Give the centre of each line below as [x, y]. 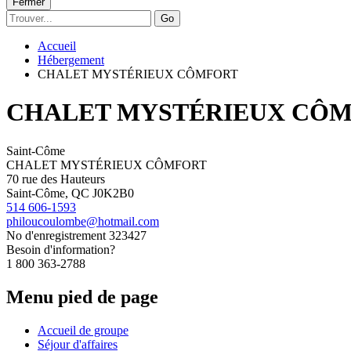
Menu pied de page [82, 297]
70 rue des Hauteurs [56, 179]
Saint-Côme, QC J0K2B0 [70, 193]
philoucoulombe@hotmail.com [83, 221]
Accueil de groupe [83, 330]
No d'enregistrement [56, 235]
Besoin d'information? [61, 249]
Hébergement [71, 60]
